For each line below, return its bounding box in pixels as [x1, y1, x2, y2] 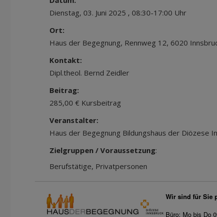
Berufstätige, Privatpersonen [49, 161, 147, 171]
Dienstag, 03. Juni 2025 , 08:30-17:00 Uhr [49, 8, 186, 17]
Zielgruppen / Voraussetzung [49, 145, 155, 155]
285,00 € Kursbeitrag [49, 98, 121, 108]
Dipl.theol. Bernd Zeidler [49, 68, 129, 77]
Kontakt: [49, 55, 82, 65]
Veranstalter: [49, 115, 98, 125]
